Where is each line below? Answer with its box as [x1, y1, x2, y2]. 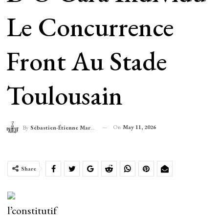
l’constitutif [7, 203, 57, 218]
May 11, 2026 [122, 123, 156, 131]
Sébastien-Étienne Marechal [30, 124, 90, 132]
